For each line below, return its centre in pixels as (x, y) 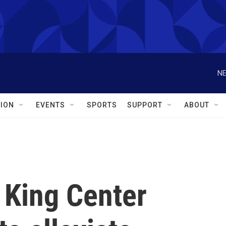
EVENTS (50, 105)
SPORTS (102, 105)
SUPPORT (145, 105)
